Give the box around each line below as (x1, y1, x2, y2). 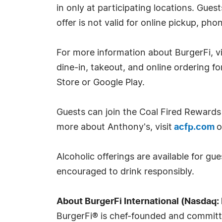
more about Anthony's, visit (56, 123, 174, 132)
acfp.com (174, 123, 215, 132)
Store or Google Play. (56, 78, 155, 87)
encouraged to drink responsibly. (56, 167, 194, 176)
